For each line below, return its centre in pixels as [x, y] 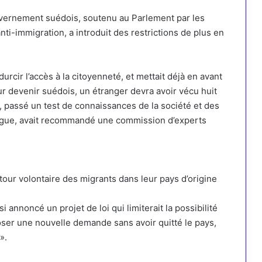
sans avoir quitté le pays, [164, 223]
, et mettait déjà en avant [172, 77]
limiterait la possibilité [172, 208]
